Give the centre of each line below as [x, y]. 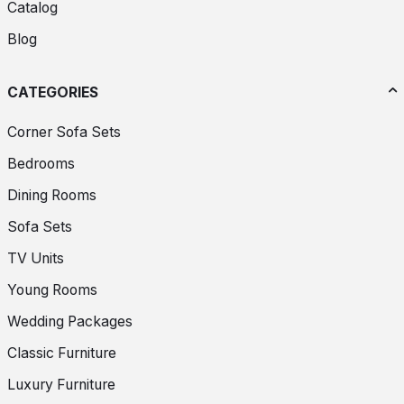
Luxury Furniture [61, 384]
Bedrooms [41, 163]
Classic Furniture [62, 353]
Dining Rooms [52, 195]
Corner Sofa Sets [64, 132]
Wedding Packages [70, 321]
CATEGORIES [53, 93]
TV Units [36, 258]
